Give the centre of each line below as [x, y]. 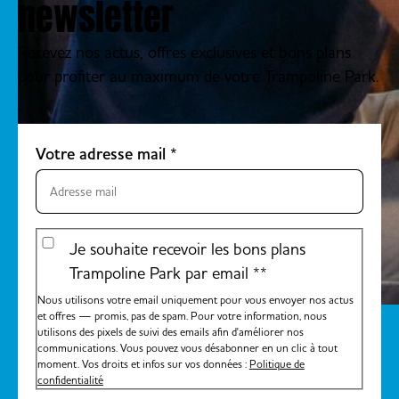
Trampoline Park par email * [164, 273]
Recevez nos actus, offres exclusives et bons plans [184, 52]
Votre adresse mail [102, 153]
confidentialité [70, 379]
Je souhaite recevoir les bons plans [187, 248]
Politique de [277, 363]
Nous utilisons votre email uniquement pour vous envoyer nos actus [195, 299]
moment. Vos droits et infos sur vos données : [143, 363]
